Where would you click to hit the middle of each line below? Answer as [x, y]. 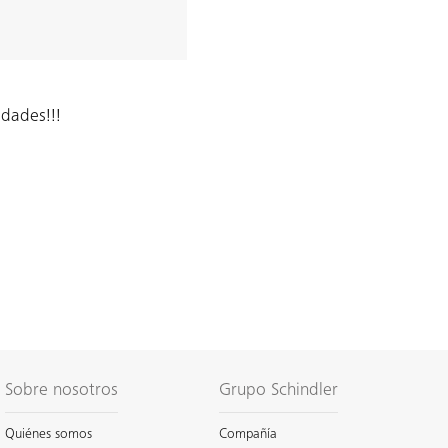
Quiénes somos [49, 435]
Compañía [247, 435]
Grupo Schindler [278, 391]
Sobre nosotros [62, 391]
